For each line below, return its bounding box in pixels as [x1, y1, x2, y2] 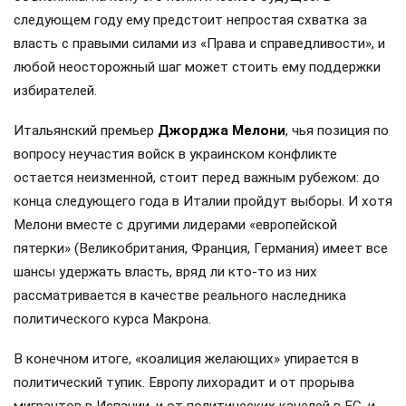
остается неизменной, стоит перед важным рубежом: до [14, 169, 380, 187]
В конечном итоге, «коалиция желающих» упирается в [14, 351, 359, 368]
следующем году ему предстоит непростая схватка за [14, 11, 367, 28]
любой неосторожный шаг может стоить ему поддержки [14, 58, 381, 75]
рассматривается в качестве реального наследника [14, 287, 346, 304]
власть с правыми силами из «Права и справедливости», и [14, 34, 385, 52]
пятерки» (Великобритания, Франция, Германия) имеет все [14, 240, 388, 257]
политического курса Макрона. [14, 311, 211, 328]
